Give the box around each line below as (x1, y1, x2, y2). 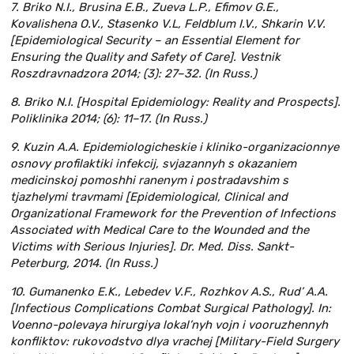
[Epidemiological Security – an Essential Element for (10, 33, 299, 48)
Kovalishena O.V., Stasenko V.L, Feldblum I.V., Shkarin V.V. (10, 17, 326, 32)
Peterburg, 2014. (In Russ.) (10, 256, 157, 271)
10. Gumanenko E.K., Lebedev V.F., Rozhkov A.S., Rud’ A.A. (10, 284, 328, 299)
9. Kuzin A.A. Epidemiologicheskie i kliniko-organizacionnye (10, 140, 339, 155)
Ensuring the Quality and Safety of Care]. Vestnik (10, 50, 281, 65)
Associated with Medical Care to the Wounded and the (10, 223, 309, 238)
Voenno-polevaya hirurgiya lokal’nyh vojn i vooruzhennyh (10, 317, 328, 332)
